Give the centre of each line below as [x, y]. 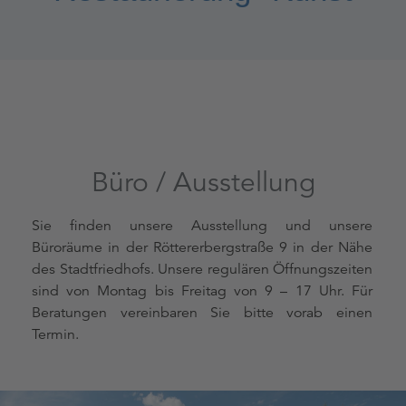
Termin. [55, 335]
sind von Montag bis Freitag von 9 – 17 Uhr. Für [202, 291]
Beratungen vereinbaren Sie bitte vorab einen [202, 313]
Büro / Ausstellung [203, 183]
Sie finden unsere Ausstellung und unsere [202, 226]
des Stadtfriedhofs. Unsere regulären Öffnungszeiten [202, 270]
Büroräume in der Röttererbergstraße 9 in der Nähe [202, 248]
